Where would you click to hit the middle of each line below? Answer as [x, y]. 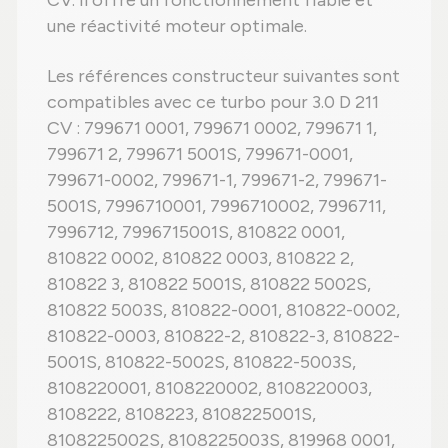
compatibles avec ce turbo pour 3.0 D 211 [213, 102]
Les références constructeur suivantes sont [223, 76]
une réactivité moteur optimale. [177, 26]
